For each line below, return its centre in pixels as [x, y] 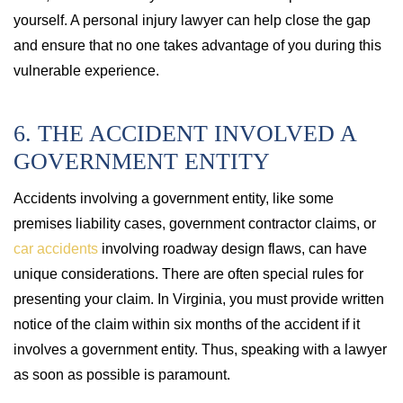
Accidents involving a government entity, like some [174, 198]
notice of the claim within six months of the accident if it [187, 324]
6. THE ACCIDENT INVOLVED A [185, 134]
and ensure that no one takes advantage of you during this [197, 45]
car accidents [56, 249]
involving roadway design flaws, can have [233, 249]
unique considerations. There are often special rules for [188, 274]
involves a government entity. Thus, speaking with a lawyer [200, 349]
